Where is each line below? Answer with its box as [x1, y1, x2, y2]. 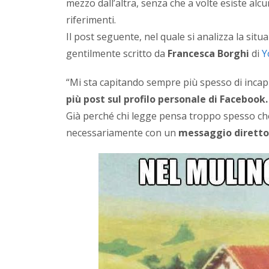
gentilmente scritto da [66, 46, 168, 60]
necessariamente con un [66, 125, 179, 139]
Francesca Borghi [168, 46, 250, 60]
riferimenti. [66, 13, 116, 26]
